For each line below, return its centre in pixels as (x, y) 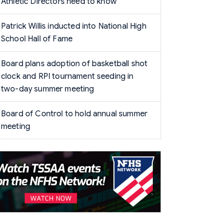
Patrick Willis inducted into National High (74, 26)
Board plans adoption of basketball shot (74, 64)
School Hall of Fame (37, 39)
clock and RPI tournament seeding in (67, 76)
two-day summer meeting (48, 89)
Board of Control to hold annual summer (74, 114)
